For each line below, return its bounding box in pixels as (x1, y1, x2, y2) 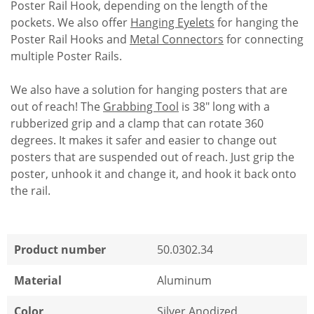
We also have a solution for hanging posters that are (11, 82, 287, 98)
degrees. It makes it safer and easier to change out (11, 132, 277, 149)
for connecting (224, 32, 303, 48)
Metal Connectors (130, 32, 224, 48)
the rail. (11, 183, 50, 199)
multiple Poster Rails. (11, 48, 122, 64)
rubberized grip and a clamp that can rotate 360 (11, 116, 264, 132)
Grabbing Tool (103, 99, 179, 115)
